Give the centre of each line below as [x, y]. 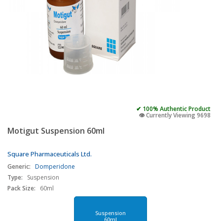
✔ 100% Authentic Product [173, 109]
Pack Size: [21, 188]
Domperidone [55, 166]
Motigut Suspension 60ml [56, 131]
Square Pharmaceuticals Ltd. [50, 154]
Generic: [19, 166]
